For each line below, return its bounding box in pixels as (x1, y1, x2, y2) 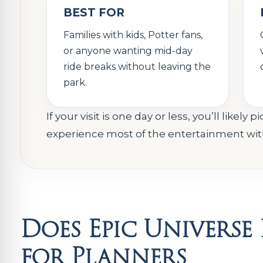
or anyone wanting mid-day (63, 45, 193, 56)
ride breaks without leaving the (63, 61, 211, 72)
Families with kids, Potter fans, (63, 29, 203, 41)
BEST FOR (63, 6, 124, 19)
